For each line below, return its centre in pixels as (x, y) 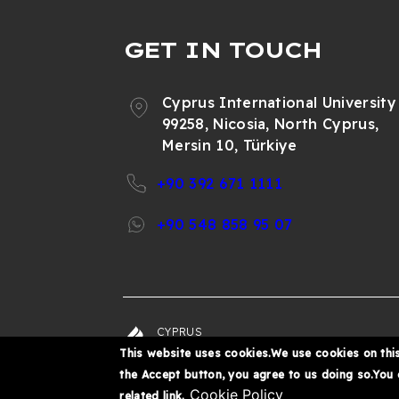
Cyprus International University (279, 102)
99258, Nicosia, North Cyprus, (271, 124)
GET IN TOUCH (222, 50)
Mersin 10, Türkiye (230, 145)
